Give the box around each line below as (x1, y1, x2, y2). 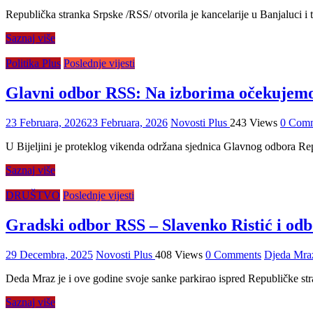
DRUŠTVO (6, 189, 60, 202)
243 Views (230, 117, 277, 129)
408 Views (155, 248, 203, 261)
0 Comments (205, 248, 261, 261)
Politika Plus (6, 57, 61, 70)
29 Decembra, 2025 (6, 248, 93, 261)
